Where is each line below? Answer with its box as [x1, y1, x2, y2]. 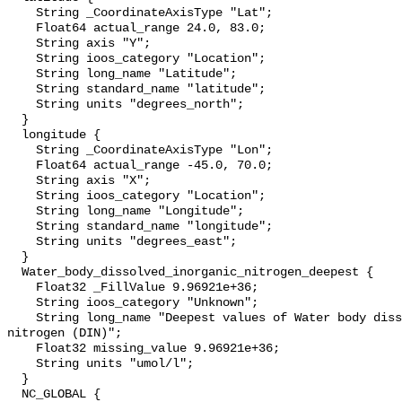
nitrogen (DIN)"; [7, 327, 122, 341]
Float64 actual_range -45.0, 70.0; [7, 159, 36, 173]
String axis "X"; [7, 174, 36, 188]
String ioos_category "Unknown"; [7, 296, 36, 310]
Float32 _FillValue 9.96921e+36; [7, 281, 36, 295]
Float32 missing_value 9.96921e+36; [7, 342, 36, 356]
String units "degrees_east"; [7, 235, 36, 249]
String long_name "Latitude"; [7, 67, 36, 82]
